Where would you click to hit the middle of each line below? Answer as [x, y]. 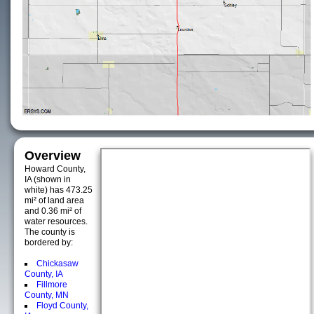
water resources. [56, 221]
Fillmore [52, 285]
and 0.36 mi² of [53, 211]
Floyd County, [62, 306]
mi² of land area [54, 200]
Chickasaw [57, 264]
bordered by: [49, 243]
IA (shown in [48, 179]
